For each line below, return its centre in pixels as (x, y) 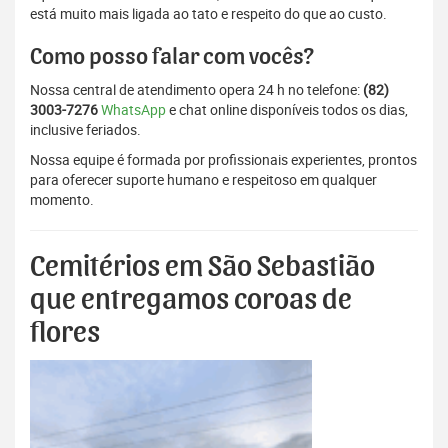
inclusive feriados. (85, 130)
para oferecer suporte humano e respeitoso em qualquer (203, 180)
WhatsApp (133, 110)
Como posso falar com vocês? (172, 57)
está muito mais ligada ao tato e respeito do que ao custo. (208, 14)
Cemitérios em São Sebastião (202, 267)
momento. (62, 200)
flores (65, 333)
